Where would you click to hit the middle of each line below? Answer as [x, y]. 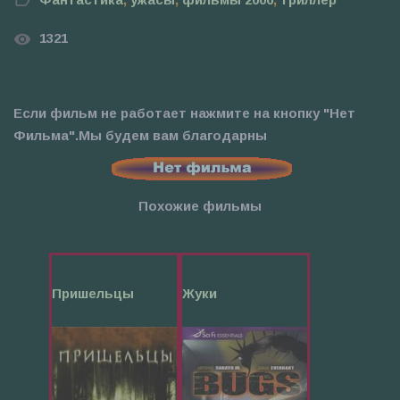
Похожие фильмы [200, 205]
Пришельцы [93, 293]
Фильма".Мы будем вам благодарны [140, 135]
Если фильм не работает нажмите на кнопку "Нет [184, 112]
